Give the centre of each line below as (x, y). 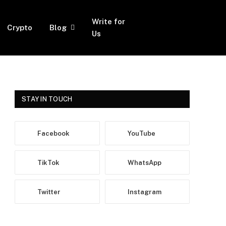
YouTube (141, 133)
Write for (109, 21)
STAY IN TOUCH (47, 99)
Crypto (20, 27)
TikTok (48, 162)
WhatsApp (144, 162)
